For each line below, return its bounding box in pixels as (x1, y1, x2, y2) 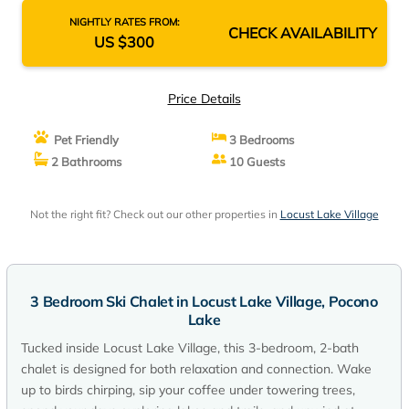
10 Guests (225, 154, 285, 169)
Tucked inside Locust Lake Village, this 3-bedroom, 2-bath (21, 340, 359, 356)
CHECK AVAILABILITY (227, 24, 377, 42)
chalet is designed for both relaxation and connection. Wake (21, 361, 372, 377)
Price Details (167, 90, 241, 107)
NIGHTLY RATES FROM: (68, 16, 180, 28)
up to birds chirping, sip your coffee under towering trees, (21, 382, 355, 398)
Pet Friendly (47, 132, 119, 147)
